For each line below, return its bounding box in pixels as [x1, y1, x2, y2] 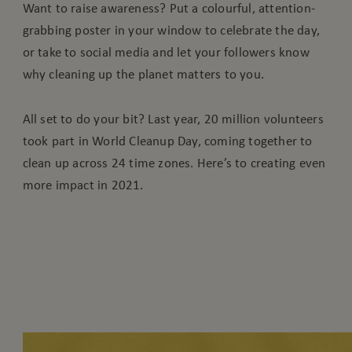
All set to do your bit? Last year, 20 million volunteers [22, 111, 324, 127]
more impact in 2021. [22, 177, 144, 193]
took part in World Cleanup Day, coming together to [22, 133, 313, 149]
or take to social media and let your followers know [22, 44, 310, 60]
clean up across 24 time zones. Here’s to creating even [22, 155, 326, 171]
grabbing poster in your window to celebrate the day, [22, 22, 321, 38]
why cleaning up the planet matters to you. [22, 66, 265, 82]
